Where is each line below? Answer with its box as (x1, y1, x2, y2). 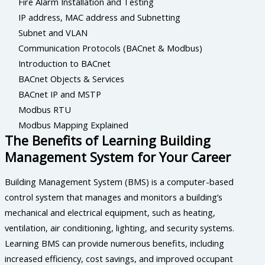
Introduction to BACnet (18, 57, 111, 69)
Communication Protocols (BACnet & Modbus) (18, 41, 203, 54)
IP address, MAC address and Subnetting (18, 11, 181, 23)
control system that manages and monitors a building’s (5, 191, 222, 203)
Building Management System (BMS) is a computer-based (5, 176, 234, 188)
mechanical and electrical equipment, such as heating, (5, 206, 215, 219)
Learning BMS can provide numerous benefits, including (5, 237, 224, 250)
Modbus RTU (18, 103, 72, 115)
